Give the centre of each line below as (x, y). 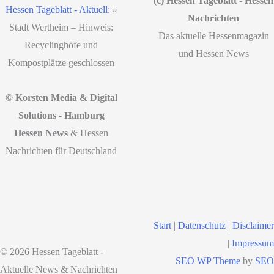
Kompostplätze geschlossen (61, 62)
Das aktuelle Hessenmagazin (213, 36)
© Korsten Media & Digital (61, 97)
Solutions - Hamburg (61, 115)
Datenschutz (202, 225)
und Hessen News (213, 54)
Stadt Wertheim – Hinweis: (61, 27)
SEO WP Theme (208, 261)
